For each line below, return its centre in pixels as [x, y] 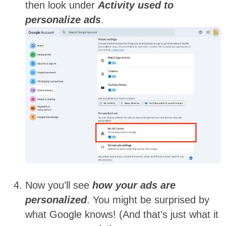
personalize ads [63, 19]
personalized [56, 200]
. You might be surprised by [148, 200]
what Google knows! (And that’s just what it [122, 215]
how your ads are [134, 185]
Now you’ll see [59, 185]
